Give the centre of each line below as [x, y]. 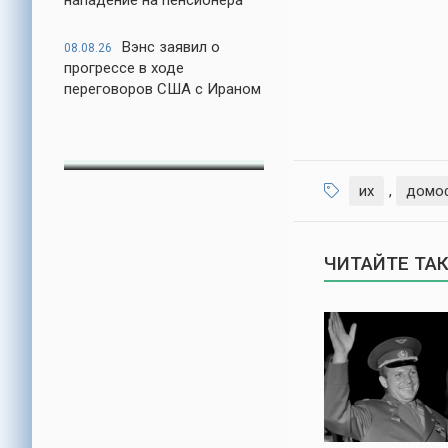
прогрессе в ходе [124, 68]
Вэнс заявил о [171, 47]
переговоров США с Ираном [162, 89]
